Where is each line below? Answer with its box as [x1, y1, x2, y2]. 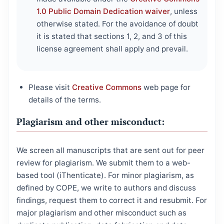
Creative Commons [72, 82, 141, 92]
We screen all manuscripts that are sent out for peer [16, 145, 204, 155]
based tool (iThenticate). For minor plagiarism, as [16, 170, 194, 180]
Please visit [28, 82, 72, 92]
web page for [141, 82, 190, 92]
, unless [170, 6, 197, 16]
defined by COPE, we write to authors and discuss [16, 183, 196, 193]
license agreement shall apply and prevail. [36, 44, 188, 54]
